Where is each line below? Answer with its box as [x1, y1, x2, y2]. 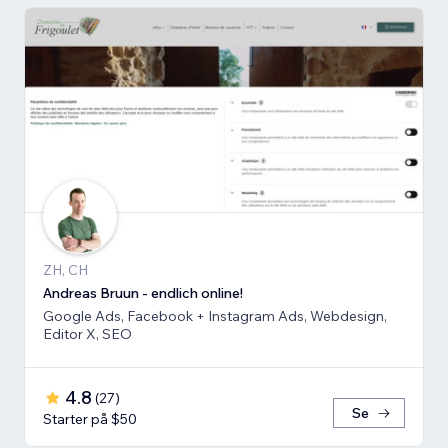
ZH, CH [43, 261, 88, 280]
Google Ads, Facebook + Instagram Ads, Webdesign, [43, 307, 387, 326]
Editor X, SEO [43, 325, 132, 344]
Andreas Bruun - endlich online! [43, 284, 243, 303]
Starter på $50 [43, 410, 137, 429]
